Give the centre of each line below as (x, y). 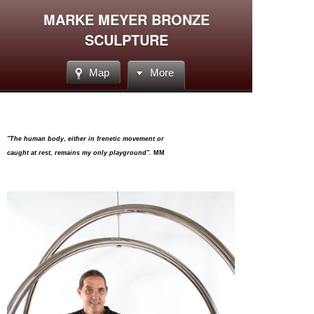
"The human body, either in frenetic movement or (86, 138)
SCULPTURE (126, 40)
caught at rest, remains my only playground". (79, 152)
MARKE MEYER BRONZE (126, 19)
